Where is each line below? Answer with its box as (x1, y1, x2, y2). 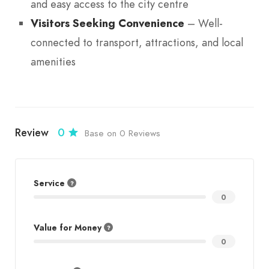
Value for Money (34, 222, 104, 234)
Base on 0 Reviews (85, 127, 160, 139)
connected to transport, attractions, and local (31, 34, 243, 50)
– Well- (184, 15, 223, 31)
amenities (31, 53, 76, 69)
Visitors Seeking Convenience (31, 15, 184, 31)
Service (34, 178, 67, 190)
